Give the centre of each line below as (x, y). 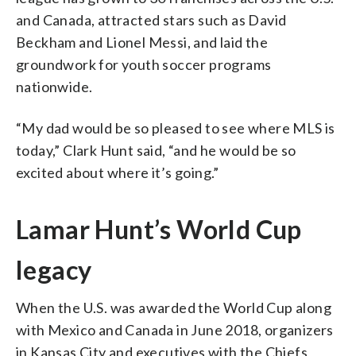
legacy (54, 269)
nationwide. (54, 86)
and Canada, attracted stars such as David (151, 19)
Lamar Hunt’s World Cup (159, 229)
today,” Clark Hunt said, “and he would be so (156, 150)
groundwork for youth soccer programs (144, 64)
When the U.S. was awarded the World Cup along (174, 307)
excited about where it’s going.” (118, 172)
